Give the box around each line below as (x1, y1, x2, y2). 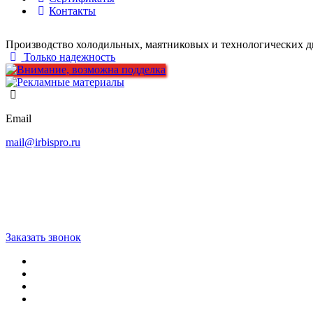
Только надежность (24, 51, 116, 63)
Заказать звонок (6, 231, 81, 243)
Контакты (49, 5, 96, 17)
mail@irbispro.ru (6, 136, 80, 148)
